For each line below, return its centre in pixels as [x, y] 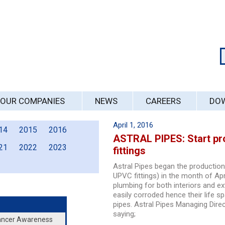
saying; [124, 214]
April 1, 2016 [133, 125]
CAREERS [163, 101]
